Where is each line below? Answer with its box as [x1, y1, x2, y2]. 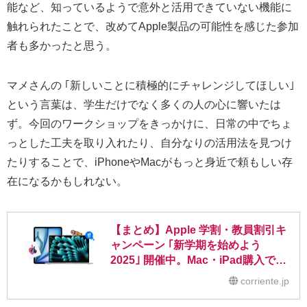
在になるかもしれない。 [7, 175, 127, 187]
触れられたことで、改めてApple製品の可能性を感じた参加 [7, 20, 299, 32]
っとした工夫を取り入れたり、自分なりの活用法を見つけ [7, 136, 292, 149]
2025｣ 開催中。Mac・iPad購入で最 [110, 254, 286, 266]
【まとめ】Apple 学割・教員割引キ [110, 223, 286, 236]
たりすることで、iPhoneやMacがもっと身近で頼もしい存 [7, 156, 293, 168]
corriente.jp [241, 275, 289, 286]
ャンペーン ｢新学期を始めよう [110, 238, 261, 251]
